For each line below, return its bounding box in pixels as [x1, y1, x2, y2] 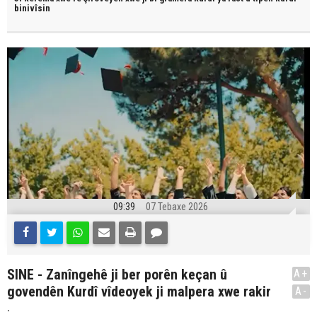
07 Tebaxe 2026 [145, 201, 208, 212]
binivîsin [14, 3, 50, 13]
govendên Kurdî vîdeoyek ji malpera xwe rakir [7, 283, 271, 300]
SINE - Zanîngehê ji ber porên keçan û [7, 266, 227, 283]
